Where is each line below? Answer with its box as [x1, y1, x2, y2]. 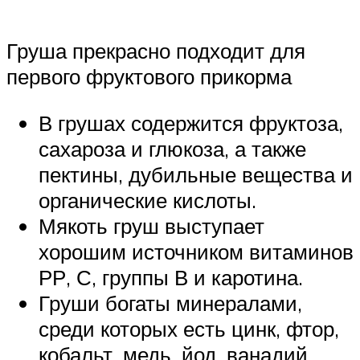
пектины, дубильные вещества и [39, 161, 353, 187]
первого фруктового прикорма [6, 63, 292, 89]
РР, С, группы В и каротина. [39, 264, 303, 290]
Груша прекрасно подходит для [6, 37, 305, 63]
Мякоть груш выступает [39, 212, 264, 239]
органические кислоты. [39, 186, 256, 213]
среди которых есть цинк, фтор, [39, 315, 339, 342]
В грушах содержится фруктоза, [39, 109, 343, 136]
